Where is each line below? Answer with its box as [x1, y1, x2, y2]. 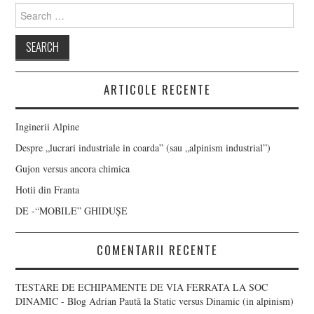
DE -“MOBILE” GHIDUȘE [15, 204, 128, 218]
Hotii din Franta [15, 183, 80, 197]
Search [15, 2, 42, 16]
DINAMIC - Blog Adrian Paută [15, 294, 142, 308]
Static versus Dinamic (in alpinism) [153, 294, 294, 308]
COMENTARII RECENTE [96, 241, 218, 259]
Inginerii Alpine [15, 120, 80, 134]
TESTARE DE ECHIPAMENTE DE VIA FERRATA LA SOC [15, 280, 268, 294]
